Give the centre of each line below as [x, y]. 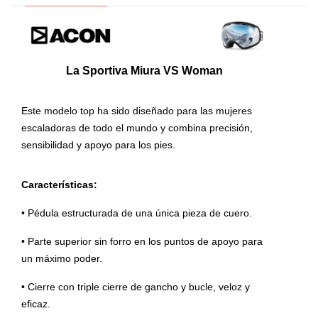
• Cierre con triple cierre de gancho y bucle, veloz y [136, 287]
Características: [59, 185]
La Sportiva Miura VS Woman [144, 71]
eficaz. [36, 304]
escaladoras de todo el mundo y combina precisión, [137, 128]
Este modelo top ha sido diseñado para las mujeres [137, 111]
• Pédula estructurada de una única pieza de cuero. [137, 213]
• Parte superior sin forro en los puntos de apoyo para [142, 242]
